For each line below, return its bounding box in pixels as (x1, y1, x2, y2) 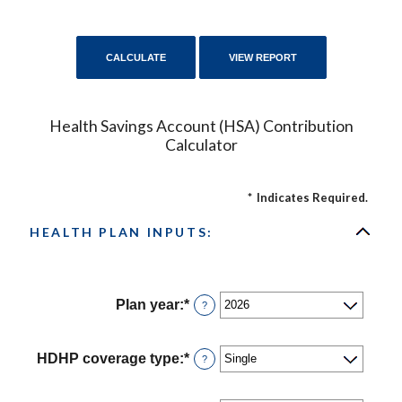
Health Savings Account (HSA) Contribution (48, 116, 354, 135)
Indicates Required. (257, 189, 368, 205)
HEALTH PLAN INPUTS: (30, 223, 214, 240)
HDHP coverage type (37, 351, 180, 367)
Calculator (164, 135, 238, 154)
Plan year (116, 297, 180, 313)
